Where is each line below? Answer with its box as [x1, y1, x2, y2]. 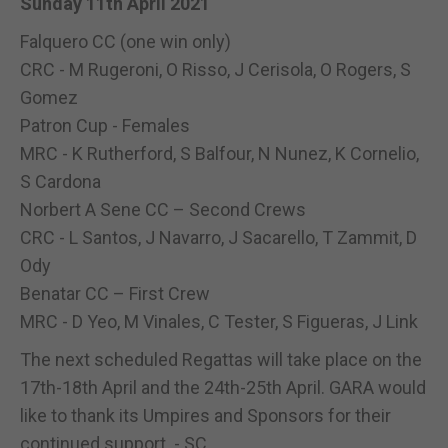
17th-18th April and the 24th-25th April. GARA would [20, 376, 426, 398]
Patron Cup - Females [20, 114, 190, 136]
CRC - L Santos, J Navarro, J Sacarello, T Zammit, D [20, 226, 417, 248]
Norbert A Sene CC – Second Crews [20, 198, 306, 220]
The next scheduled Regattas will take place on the [20, 348, 422, 370]
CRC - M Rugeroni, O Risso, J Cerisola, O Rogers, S [20, 58, 411, 80]
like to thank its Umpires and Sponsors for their [20, 404, 391, 426]
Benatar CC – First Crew [20, 282, 210, 304]
